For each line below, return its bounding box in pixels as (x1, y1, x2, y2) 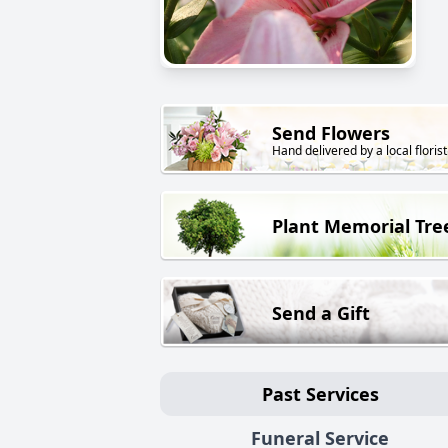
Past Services (261, 381, 379, 406)
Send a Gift (272, 300, 370, 325)
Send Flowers (272, 121, 390, 146)
